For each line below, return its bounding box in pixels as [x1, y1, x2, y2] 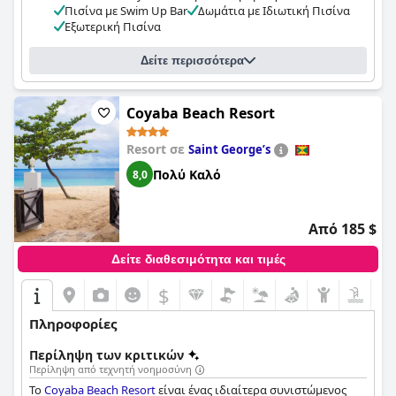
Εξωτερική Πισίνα [65, 19, 161, 34]
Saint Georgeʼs [188, 141, 270, 157]
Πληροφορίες [29, 315, 117, 332]
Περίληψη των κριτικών [29, 346, 184, 363]
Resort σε [126, 141, 188, 157]
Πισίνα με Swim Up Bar [65, 3, 187, 19]
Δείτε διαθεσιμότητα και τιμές [110, 252, 286, 266]
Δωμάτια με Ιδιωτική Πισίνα [198, 3, 350, 19]
